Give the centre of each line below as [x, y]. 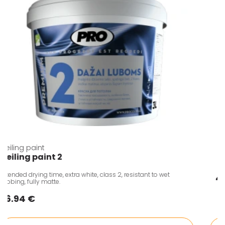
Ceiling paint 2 [37, 157]
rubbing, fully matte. [36, 181]
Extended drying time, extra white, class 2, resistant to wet [91, 174]
